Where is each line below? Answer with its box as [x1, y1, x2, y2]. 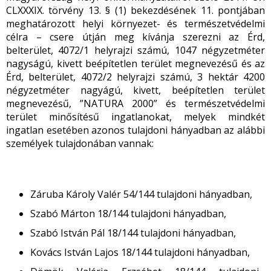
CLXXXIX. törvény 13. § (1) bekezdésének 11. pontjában [6, 4, 265, 17]
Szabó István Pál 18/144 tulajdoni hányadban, [30, 226, 236, 240]
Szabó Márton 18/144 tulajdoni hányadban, [30, 207, 226, 220]
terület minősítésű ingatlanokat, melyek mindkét [6, 110, 265, 123]
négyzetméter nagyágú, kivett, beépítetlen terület [6, 83, 265, 97]
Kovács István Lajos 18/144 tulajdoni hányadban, [30, 246, 250, 259]
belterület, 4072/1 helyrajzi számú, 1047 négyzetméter [6, 44, 265, 57]
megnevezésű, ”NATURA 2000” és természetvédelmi [6, 97, 265, 110]
